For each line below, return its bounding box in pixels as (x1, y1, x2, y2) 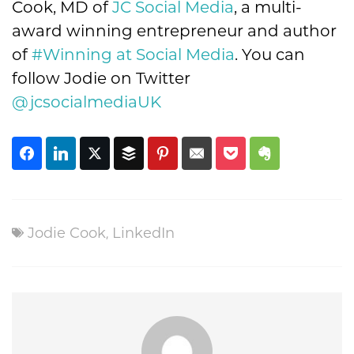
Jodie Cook (28, 224, 106, 242)
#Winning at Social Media (32, 44, 235, 64)
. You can (235, 44, 305, 64)
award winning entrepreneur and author (12, 21, 337, 40)
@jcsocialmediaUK (12, 92, 161, 111)
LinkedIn (112, 224, 175, 242)
